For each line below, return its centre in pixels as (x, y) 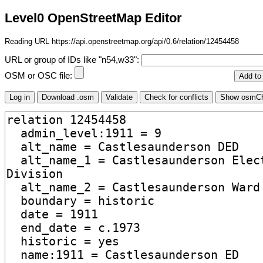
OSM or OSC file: (40, 76)
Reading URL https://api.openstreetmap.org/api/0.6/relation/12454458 (122, 41)
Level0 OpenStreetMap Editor (93, 18)
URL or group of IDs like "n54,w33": (73, 60)
